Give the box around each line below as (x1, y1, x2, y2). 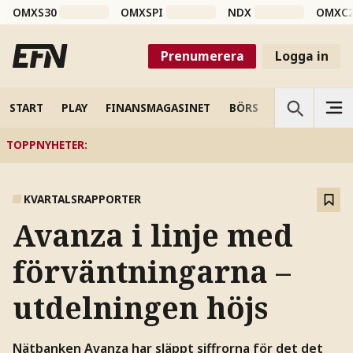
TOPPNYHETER (6, 137, 84, 153)
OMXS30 (12, 5, 57, 20)
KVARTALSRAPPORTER (24, 191, 142, 207)
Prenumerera (160, 46, 244, 65)
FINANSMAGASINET (106, 99, 211, 115)
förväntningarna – (12, 251, 291, 292)
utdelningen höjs (12, 288, 268, 329)
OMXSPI (121, 5, 164, 20)
